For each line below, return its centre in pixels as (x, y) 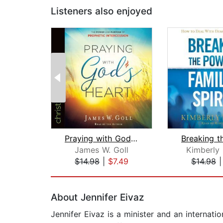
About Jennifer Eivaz (97, 198)
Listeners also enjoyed (102, 11)
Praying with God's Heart (134, 139)
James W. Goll (102, 150)
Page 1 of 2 (72, 172)
